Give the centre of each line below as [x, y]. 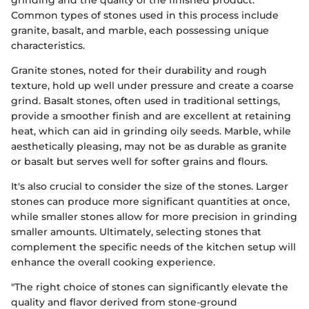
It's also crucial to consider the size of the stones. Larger [150, 187]
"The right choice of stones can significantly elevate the [150, 287]
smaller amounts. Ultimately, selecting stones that [136, 232]
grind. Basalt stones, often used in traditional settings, [146, 101]
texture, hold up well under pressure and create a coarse [152, 86]
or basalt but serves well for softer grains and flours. [139, 162]
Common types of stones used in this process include [145, 16]
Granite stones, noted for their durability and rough [139, 71]
